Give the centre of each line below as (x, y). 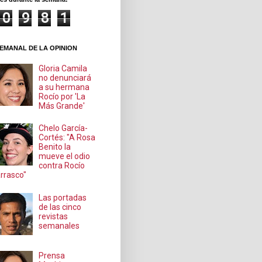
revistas (54, 216)
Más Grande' (62, 106)
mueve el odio (65, 156)
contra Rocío (62, 166)
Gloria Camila (63, 68)
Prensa (52, 256)
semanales (59, 225)
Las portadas (63, 197)
